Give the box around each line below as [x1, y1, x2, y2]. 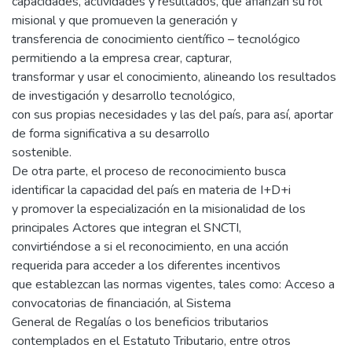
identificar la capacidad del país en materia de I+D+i [12, 181, 291, 199]
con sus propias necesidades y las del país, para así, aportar [12, 105, 333, 123]
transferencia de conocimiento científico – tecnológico [12, 30, 300, 48]
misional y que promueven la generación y [12, 11, 237, 29]
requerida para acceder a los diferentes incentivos [12, 256, 280, 274]
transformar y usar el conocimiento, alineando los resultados [12, 68, 336, 86]
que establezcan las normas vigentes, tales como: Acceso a [12, 275, 335, 293]
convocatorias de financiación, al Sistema [12, 294, 231, 312]
